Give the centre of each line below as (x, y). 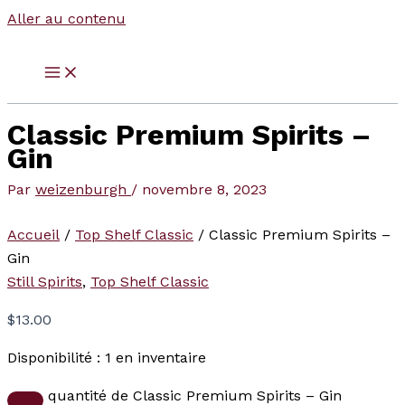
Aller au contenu (66, 19)
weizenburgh (83, 190)
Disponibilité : (54, 358)
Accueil (33, 235)
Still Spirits (45, 282)
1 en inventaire (155, 358)
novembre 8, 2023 (204, 190)
